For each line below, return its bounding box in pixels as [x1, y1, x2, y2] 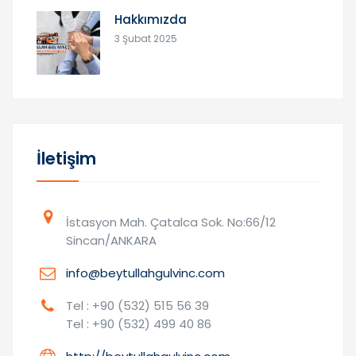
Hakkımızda [114, 11, 187, 29]
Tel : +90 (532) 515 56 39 [66, 297, 209, 315]
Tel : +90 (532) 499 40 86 [66, 315, 211, 333]
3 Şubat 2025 [114, 32, 177, 46]
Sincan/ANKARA [66, 232, 157, 250]
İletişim [37, 147, 96, 171]
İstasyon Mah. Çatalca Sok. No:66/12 [66, 214, 276, 231]
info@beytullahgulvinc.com [66, 265, 225, 282]
